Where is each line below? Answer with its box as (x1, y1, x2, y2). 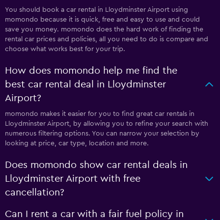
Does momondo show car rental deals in (5, 160, 188, 170)
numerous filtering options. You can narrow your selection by (5, 130, 199, 137)
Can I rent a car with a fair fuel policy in (5, 209, 184, 219)
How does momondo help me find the (5, 66, 177, 76)
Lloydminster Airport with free (5, 174, 140, 184)
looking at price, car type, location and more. (5, 140, 149, 147)
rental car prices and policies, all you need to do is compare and (5, 36, 208, 43)
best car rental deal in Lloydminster (5, 80, 166, 89)
